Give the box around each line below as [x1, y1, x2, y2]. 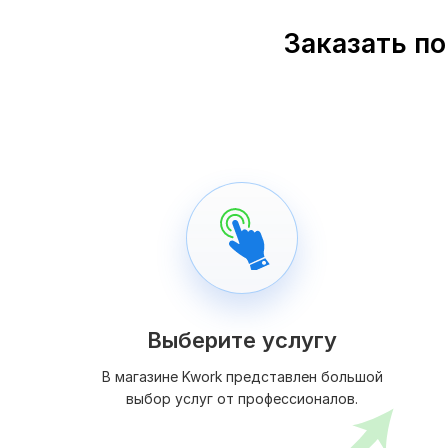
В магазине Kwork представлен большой [101, 368, 383, 386]
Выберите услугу [147, 327, 337, 354]
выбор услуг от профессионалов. [126, 390, 358, 408]
